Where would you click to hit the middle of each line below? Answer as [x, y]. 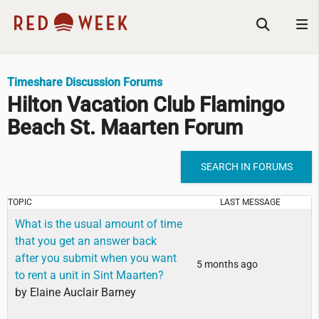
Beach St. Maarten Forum [125, 128]
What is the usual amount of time [99, 224]
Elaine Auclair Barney [83, 293]
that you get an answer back [86, 241]
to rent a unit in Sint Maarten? [89, 276]
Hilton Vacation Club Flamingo [146, 105]
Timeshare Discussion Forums [85, 82]
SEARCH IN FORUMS [246, 167]
